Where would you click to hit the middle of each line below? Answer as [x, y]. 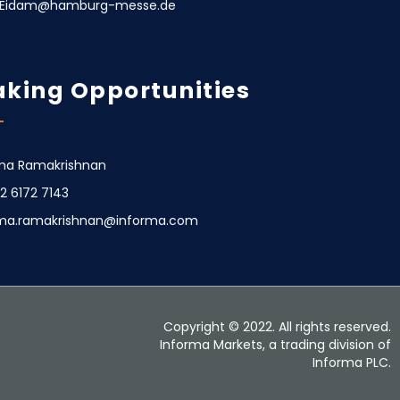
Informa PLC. [352, 362]
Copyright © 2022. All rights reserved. [278, 326]
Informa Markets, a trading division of [276, 344]
